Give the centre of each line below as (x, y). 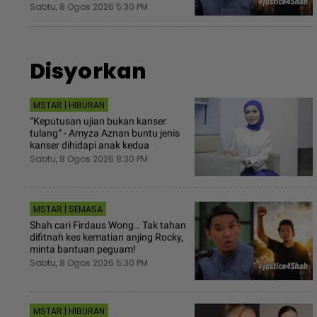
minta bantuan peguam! (83, 249)
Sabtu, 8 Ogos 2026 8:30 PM (89, 158)
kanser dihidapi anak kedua (90, 145)
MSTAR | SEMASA (68, 209)
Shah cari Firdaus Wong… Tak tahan (108, 225)
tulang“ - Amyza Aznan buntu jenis (105, 133)
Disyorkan (88, 72)
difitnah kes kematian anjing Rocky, (106, 237)
